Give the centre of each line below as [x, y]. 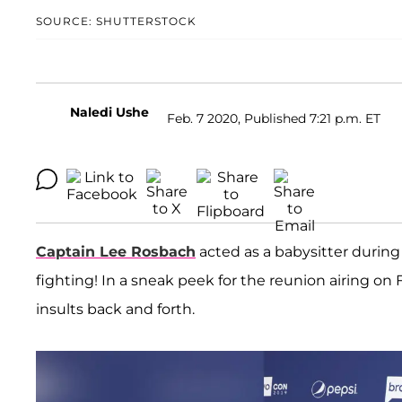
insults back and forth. [115, 310]
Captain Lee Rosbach [116, 252]
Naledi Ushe [109, 113]
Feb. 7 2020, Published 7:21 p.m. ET [274, 118]
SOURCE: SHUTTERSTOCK [116, 22]
